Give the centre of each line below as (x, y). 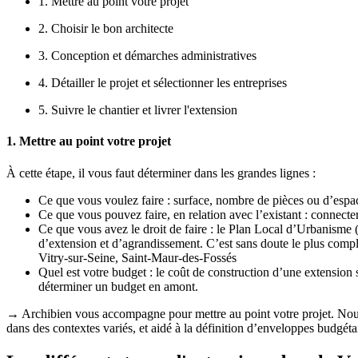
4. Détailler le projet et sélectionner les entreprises (163, 83)
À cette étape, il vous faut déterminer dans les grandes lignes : (161, 173)
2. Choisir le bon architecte (106, 29)
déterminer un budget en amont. (118, 286)
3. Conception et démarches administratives (147, 56)
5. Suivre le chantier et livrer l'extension (138, 110)
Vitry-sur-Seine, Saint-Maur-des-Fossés (137, 257)
